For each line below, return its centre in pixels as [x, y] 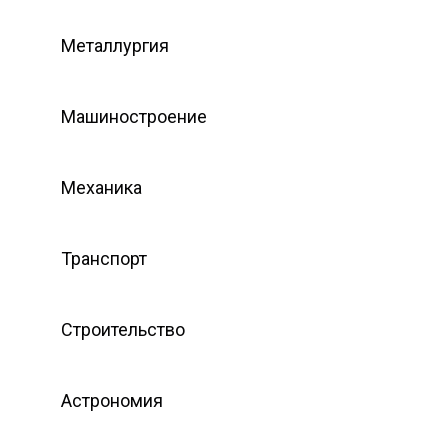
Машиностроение [134, 116]
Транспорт [104, 258]
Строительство [123, 329]
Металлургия [115, 45]
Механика [101, 187]
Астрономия [112, 400]
